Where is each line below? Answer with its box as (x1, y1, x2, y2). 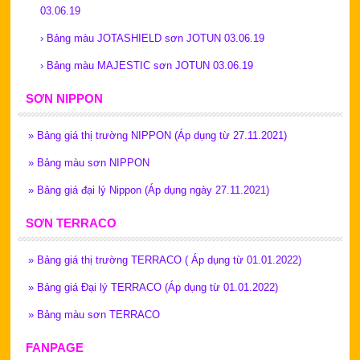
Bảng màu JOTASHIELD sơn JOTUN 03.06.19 (46, 31, 264, 44)
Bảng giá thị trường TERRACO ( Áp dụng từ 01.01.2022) (36, 253, 301, 266)
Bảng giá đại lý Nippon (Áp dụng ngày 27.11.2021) (36, 183, 269, 196)
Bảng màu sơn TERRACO (36, 308, 160, 321)
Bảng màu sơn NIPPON (36, 156, 149, 169)
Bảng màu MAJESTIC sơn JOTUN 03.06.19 (46, 59, 253, 72)
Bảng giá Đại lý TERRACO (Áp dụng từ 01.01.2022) (36, 280, 278, 293)
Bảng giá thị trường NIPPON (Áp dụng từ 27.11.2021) (36, 129, 287, 141)
